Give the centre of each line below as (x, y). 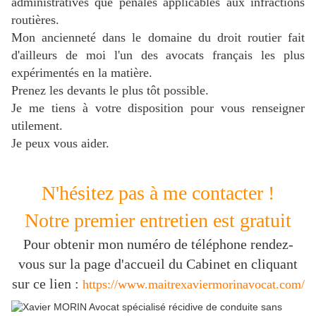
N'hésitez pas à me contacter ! (158, 193)
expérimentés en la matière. (82, 73)
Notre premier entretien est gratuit (158, 221)
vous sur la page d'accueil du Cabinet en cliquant (158, 264)
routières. (35, 20)
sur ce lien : (47, 284)
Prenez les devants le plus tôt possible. (110, 91)
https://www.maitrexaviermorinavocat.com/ (193, 285)
